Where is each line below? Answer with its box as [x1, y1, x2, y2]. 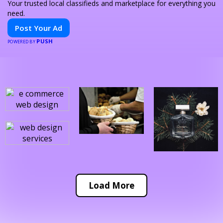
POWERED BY [7, 38, 37, 45]
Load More [89, 180, 134, 192]
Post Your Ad [15, 22, 62, 33]
